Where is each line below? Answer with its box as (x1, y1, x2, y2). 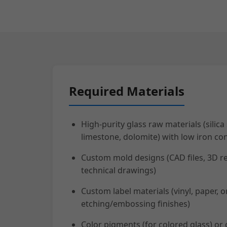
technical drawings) (81, 165, 156, 176)
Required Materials (69, 83, 184, 99)
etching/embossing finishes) (81, 198, 190, 209)
